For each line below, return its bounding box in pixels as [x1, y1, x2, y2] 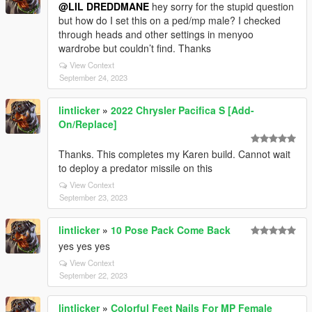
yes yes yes [58, 239, 110, 253]
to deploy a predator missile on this [58, 161, 212, 175]
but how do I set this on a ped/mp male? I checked [58, 13, 281, 28]
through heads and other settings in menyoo [58, 27, 253, 42]
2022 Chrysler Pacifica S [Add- [111, 103, 254, 118]
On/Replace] [58, 117, 117, 132]
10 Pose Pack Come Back [111, 223, 231, 237]
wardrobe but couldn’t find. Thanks [58, 41, 211, 56]
